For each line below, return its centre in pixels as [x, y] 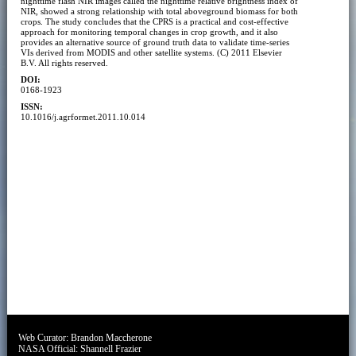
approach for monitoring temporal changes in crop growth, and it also [149, 31]
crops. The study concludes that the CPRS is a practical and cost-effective [154, 21]
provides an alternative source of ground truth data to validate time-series [155, 42]
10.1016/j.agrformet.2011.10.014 [83, 116]
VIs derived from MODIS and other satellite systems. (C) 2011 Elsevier [151, 52]
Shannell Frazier [111, 348]
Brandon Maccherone [112, 337]
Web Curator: [45, 337]
